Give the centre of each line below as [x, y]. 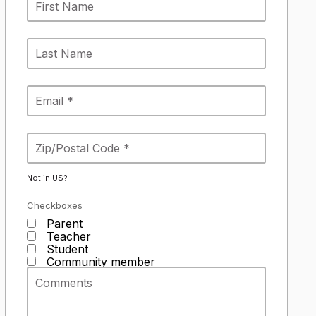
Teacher [67, 236]
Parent [62, 224]
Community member [99, 262]
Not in [39, 178]
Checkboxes [54, 205]
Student [65, 249]
